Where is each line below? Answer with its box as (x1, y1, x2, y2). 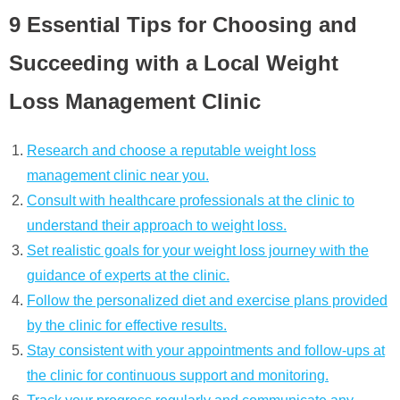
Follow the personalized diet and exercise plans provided (27, 292, 387, 308)
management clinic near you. (27, 167, 209, 183)
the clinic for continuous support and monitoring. (27, 367, 329, 383)
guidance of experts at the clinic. (27, 267, 229, 283)
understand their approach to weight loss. (27, 217, 287, 233)
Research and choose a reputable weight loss (27, 142, 316, 158)
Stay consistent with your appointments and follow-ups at (27, 342, 385, 358)
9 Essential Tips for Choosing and (9, 12, 357, 37)
